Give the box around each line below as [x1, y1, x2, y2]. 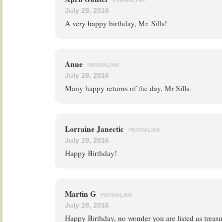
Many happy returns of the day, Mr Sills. [65, 83, 191, 93]
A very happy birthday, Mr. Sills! [65, 18, 167, 28]
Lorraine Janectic [65, 123, 126, 134]
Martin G [65, 188, 98, 199]
